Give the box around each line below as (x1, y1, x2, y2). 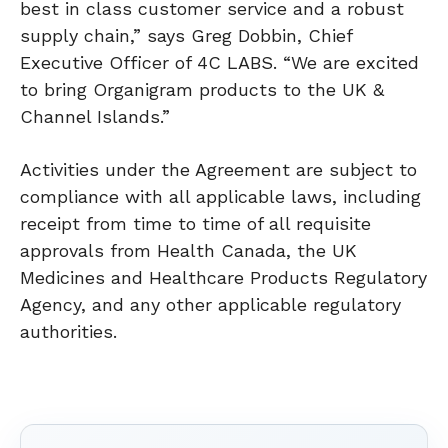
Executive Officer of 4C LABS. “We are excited (20, 51, 419, 73)
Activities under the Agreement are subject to (20, 158, 417, 180)
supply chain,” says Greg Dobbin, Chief (20, 24, 352, 46)
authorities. (20, 320, 117, 342)
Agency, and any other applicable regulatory (20, 293, 401, 315)
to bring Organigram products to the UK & (20, 78, 384, 100)
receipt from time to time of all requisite (20, 212, 371, 234)
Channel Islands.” (20, 105, 170, 127)
